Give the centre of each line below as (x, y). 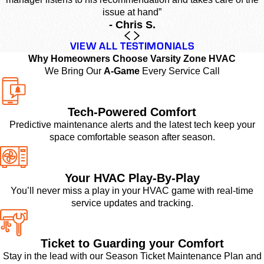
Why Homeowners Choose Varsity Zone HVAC (132, 59)
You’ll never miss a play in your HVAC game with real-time (132, 190)
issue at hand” (132, 12)
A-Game (121, 71)
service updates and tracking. (132, 203)
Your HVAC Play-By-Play (132, 177)
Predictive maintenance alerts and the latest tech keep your (132, 124)
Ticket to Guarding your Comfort (132, 243)
